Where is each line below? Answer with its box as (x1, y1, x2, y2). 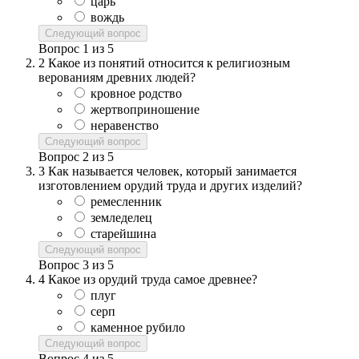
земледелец (91, 211, 152, 225)
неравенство (91, 119, 159, 133)
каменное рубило (91, 321, 185, 335)
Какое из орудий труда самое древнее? (48, 272, 257, 287)
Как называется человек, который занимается (48, 164, 296, 179)
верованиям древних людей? (38, 71, 196, 85)
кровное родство (91, 87, 182, 101)
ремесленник (91, 195, 162, 209)
